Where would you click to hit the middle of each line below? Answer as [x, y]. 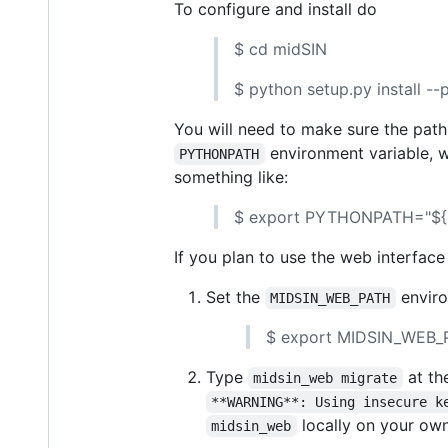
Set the [235, 296]
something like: [231, 176]
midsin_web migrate [325, 377]
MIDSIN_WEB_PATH [330, 297]
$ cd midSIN [280, 48]
